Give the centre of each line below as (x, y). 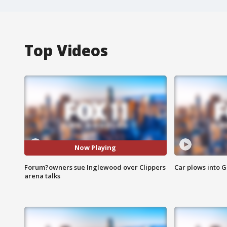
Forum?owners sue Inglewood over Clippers (95, 167)
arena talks (42, 176)
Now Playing (96, 148)
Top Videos (66, 50)
